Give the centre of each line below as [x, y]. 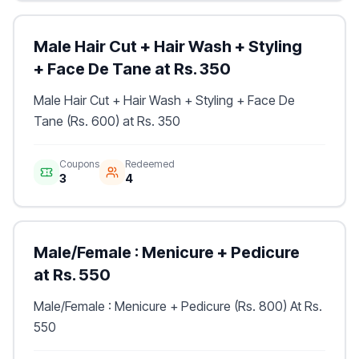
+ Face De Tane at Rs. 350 [132, 69]
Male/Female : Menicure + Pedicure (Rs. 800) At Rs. [178, 306]
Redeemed [150, 164]
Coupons [79, 164]
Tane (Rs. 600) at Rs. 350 [107, 121]
